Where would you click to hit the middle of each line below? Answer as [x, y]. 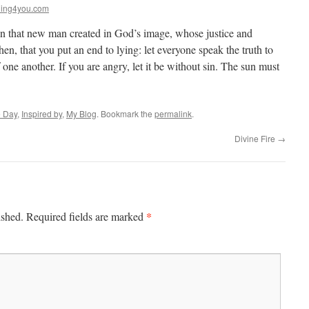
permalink [173, 113]
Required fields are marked [86, 216]
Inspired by [42, 113]
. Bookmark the [126, 113]
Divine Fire [256, 138]
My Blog [81, 113]
